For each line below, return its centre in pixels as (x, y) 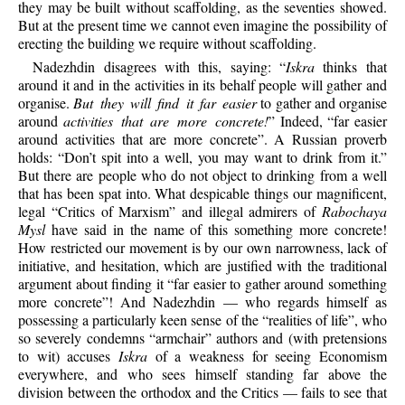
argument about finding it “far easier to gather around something (202, 283)
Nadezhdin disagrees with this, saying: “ (160, 66)
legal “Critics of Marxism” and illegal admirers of (170, 211)
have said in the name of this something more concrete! (216, 229)
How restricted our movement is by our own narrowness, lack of (202, 247)
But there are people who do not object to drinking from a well (202, 174)
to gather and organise (322, 102)
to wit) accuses (69, 355)
